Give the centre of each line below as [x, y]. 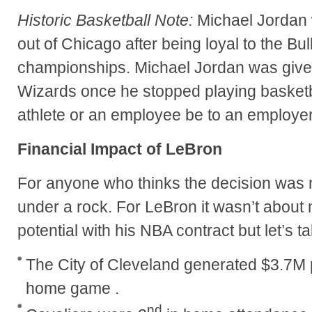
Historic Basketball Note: [105, 21]
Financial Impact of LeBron [120, 149]
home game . [72, 289]
